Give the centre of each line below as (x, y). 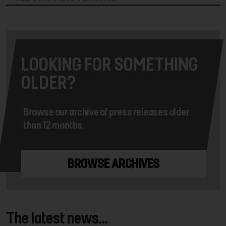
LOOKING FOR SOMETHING (109, 64)
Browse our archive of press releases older (106, 112)
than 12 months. (54, 125)
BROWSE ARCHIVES (114, 164)
